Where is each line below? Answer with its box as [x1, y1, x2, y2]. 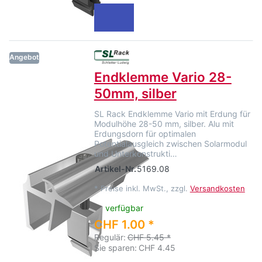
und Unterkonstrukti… [94, 148, 177, 158]
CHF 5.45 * [127, 232, 171, 243]
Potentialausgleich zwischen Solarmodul [94, 138, 247, 149]
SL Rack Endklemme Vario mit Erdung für [94, 108, 250, 119]
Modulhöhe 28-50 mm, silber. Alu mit [94, 118, 234, 129]
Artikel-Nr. [94, 163, 136, 174]
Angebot [9, 53, 39, 62]
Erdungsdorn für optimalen [94, 128, 196, 139]
